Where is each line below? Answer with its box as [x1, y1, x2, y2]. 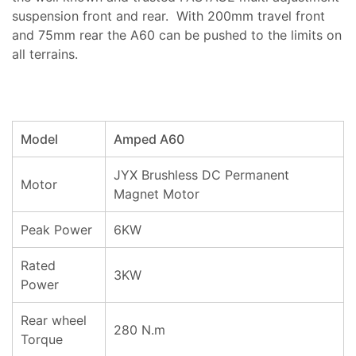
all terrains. [12, 46, 78, 62]
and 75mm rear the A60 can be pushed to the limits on [12, 27, 342, 43]
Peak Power [21, 222, 92, 238]
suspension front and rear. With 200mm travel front [12, 8, 325, 24]
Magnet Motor [114, 186, 199, 202]
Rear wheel [21, 312, 87, 328]
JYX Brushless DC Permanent [114, 167, 289, 183]
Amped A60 [114, 131, 184, 147]
